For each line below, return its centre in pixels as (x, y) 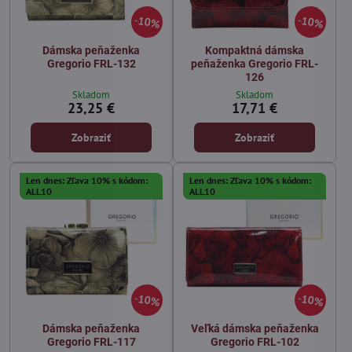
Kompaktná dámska (255, 50)
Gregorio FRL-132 (91, 64)
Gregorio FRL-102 (255, 342)
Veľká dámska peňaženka (255, 329)
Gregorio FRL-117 (91, 342)
